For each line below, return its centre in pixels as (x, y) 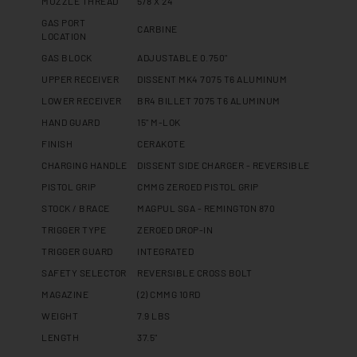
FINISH (57, 144)
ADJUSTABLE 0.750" (182, 58)
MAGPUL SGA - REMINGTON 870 (206, 208)
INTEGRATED (166, 251)
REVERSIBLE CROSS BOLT (195, 273)
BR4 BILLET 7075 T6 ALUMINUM (209, 101)
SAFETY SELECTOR (84, 273)
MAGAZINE (65, 294)
